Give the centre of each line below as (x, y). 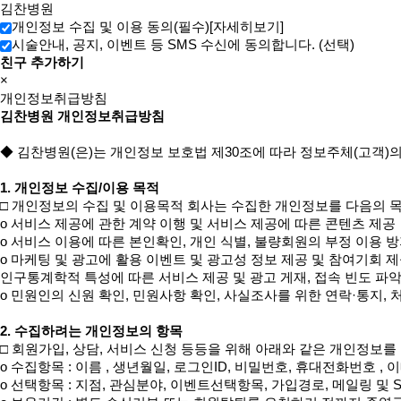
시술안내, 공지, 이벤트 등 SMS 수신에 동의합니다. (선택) (183, 45)
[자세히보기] (247, 27)
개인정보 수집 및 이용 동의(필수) (111, 27)
